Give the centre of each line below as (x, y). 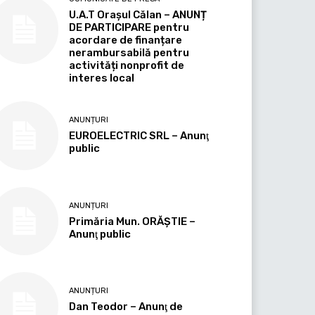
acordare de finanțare (126, 40)
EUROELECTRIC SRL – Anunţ (139, 136)
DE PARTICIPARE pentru (129, 28)
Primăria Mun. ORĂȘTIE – (133, 221)
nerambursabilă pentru (129, 53)
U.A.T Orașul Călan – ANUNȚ (138, 15)
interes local (102, 78)
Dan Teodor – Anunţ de (126, 306)
